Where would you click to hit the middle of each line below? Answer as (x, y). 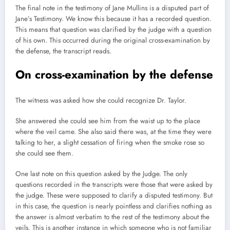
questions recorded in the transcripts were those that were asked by (114, 185)
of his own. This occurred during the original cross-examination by (113, 40)
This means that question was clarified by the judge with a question (113, 29)
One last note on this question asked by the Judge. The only (101, 174)
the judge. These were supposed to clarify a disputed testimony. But (114, 195)
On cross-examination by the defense (114, 75)
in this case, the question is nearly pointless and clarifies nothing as (113, 206)
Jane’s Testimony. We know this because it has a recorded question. (113, 18)
